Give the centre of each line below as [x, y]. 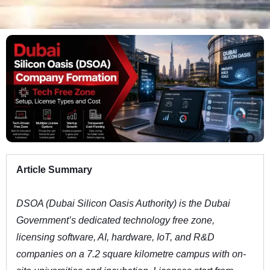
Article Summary [54, 170]
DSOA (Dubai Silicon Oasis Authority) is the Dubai [123, 204]
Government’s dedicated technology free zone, [115, 221]
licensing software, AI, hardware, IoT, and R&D [115, 237]
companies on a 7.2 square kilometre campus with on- [131, 254]
